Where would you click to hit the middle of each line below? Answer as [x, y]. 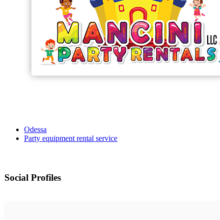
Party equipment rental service [71, 138]
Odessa [35, 130]
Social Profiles [33, 178]
